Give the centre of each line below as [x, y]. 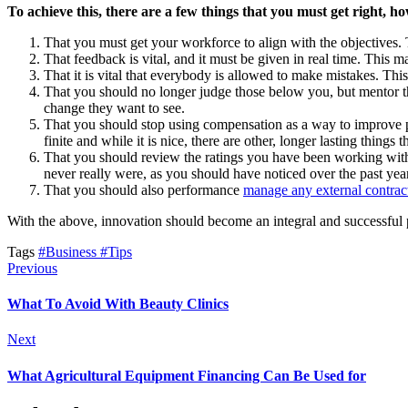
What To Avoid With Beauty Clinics [118, 304]
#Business [69, 251]
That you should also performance [143, 189]
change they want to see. [114, 107]
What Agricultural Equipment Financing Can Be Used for [187, 375]
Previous [32, 268]
